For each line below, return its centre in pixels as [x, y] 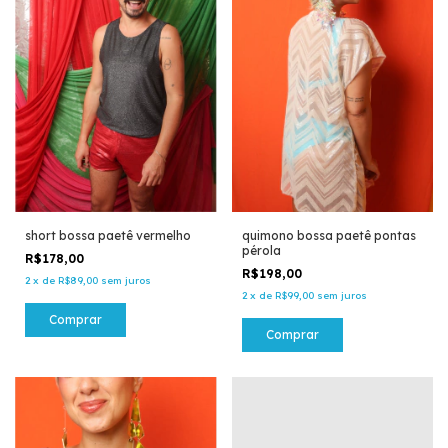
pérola [261, 251]
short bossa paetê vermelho [108, 236]
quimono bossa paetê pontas [328, 236]
